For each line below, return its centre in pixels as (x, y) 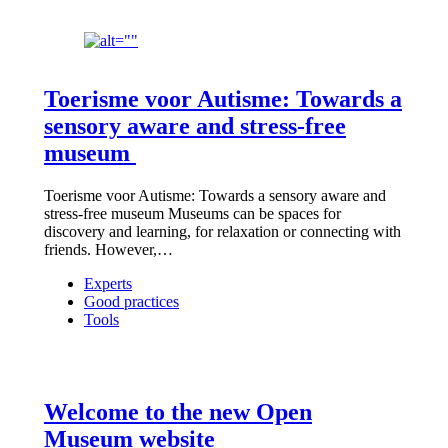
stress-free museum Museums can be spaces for (192, 213)
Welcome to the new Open (178, 411)
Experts (108, 283)
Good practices (131, 301)
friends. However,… (108, 249)
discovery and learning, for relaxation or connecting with (222, 231)
